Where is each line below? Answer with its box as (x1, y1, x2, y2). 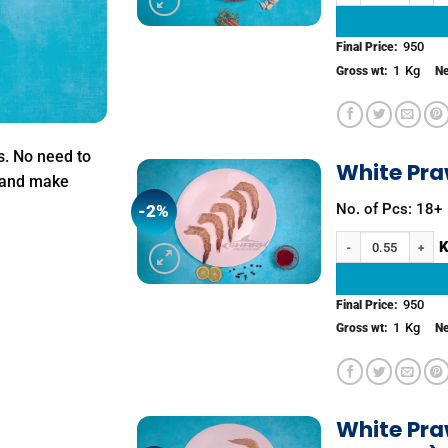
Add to (267, 206, 304, 221)
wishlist (264, 220, 306, 235)
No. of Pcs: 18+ (335, 200, 442, 219)
